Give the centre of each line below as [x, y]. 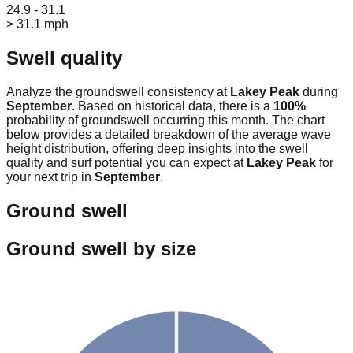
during [319, 92]
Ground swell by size [101, 249]
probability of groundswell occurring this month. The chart [165, 121]
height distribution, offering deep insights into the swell [157, 149]
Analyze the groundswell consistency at [118, 92]
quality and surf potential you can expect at [126, 163]
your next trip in [50, 177]
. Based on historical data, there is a [173, 106]
